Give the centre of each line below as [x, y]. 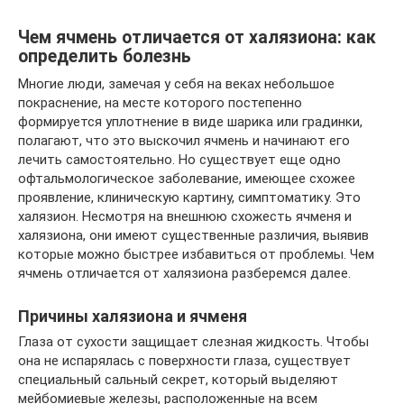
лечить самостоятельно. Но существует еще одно [179, 160]
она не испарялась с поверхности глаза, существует [184, 361]
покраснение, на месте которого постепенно [160, 103]
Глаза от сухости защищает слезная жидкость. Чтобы [193, 342]
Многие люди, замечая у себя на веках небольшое [176, 84]
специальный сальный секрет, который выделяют [178, 380]
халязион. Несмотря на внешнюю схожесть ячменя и [185, 216]
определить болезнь [105, 57]
